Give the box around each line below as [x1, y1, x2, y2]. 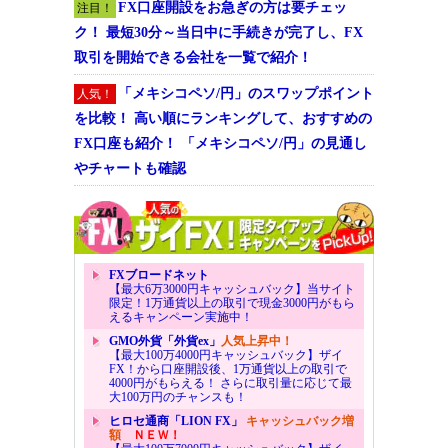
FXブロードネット [109, 267, 209, 282]
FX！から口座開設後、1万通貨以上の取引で [109, 361, 347, 376]
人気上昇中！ [221, 333, 293, 348]
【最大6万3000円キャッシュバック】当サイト [109, 281, 355, 296]
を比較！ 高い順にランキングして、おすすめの [74, 110, 372, 126]
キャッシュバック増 [246, 413, 354, 428]
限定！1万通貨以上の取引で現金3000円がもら [109, 295, 355, 310]
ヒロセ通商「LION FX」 [109, 413, 246, 428]
